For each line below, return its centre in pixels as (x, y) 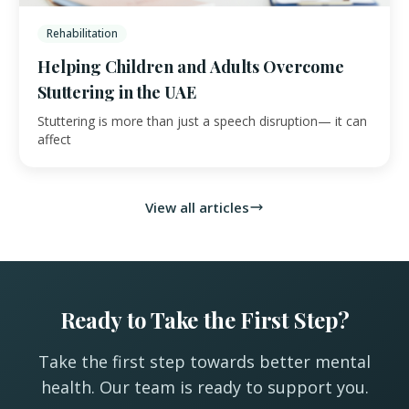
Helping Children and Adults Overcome (191, 67)
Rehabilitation (82, 34)
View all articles (197, 208)
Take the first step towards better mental (204, 362)
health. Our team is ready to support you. (204, 388)
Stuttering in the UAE (117, 93)
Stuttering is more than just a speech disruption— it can (202, 121)
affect (54, 140)
